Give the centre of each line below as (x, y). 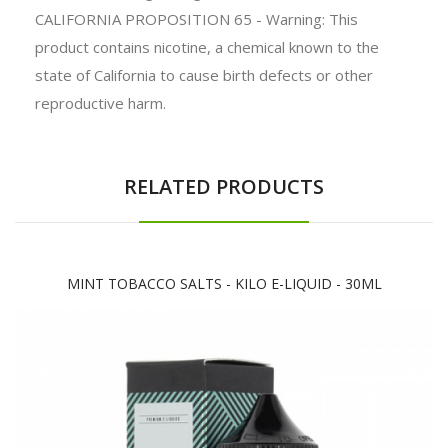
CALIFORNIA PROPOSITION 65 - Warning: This (196, 18)
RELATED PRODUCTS (224, 186)
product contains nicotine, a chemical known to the (207, 46)
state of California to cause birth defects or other (204, 74)
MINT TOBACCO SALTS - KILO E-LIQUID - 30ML (224, 283)
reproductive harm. (100, 102)
